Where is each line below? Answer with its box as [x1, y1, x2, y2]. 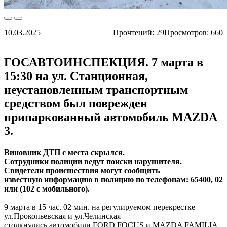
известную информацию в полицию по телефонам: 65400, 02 [4, 175, 223, 184]
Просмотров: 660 [164, 28, 223, 37]
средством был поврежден [4, 97, 147, 110]
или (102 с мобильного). [4, 184, 90, 194]
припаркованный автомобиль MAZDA [4, 110, 217, 124]
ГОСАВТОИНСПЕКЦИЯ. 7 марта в [4, 56, 203, 69]
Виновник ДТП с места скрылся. [4, 148, 125, 157]
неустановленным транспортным [4, 83, 188, 97]
